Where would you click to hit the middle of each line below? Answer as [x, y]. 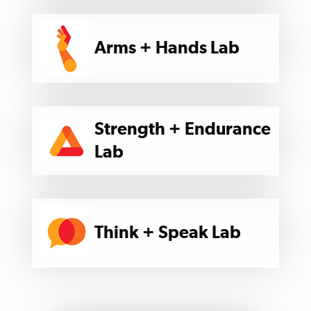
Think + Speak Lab [168, 233]
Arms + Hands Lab [167, 49]
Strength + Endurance [183, 129]
